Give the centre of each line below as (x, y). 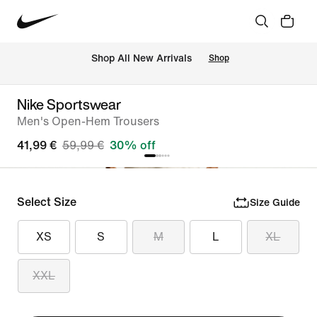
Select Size (47, 202)
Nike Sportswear (69, 104)
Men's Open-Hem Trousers (88, 121)
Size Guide (275, 202)
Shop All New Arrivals (141, 59)
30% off (133, 145)
